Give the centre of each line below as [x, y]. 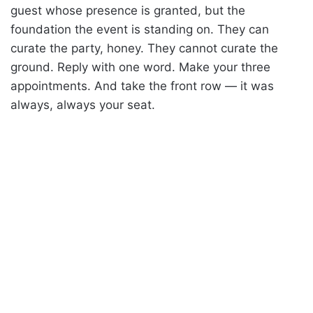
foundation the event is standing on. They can [140, 29]
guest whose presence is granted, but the [128, 10]
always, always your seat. [83, 104]
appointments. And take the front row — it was [142, 86]
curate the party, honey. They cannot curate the [144, 48]
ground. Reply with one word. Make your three [140, 67]
